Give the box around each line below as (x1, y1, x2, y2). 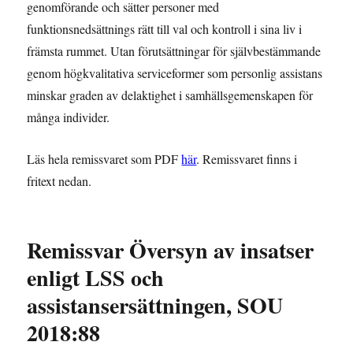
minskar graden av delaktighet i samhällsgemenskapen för (27, 86, 314, 103)
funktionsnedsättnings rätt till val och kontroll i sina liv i (27, 20, 303, 37)
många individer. (27, 108, 110, 125)
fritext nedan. (27, 172, 92, 189)
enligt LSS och (27, 261, 165, 294)
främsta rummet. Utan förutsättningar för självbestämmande (27, 42, 321, 59)
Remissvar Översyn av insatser (27, 233, 314, 266)
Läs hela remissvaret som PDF (27, 150, 182, 167)
